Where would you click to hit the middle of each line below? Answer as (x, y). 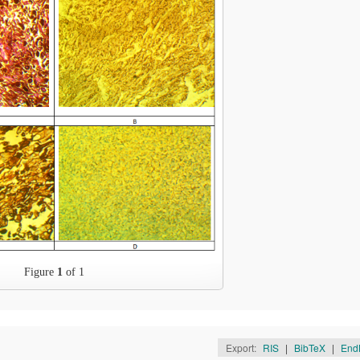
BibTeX (309, 348)
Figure (41, 272)
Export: (242, 348)
